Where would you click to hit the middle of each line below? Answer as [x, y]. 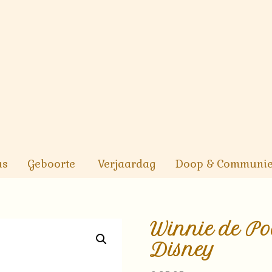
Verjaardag [127, 164]
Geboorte [52, 164]
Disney [182, 249]
